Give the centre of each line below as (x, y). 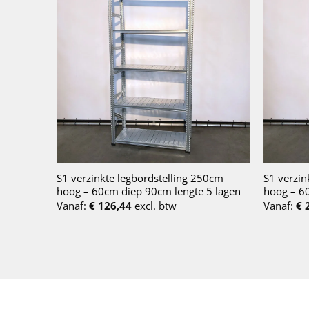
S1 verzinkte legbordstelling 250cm (140, 178)
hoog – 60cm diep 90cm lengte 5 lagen (148, 191)
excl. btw (154, 205)
